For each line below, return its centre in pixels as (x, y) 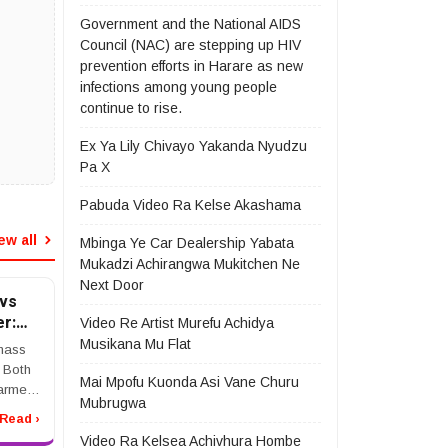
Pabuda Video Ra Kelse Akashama (190, 205)
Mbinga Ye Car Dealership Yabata (187, 243)
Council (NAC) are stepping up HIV (190, 45)
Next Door (112, 285)
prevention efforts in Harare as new (191, 66)
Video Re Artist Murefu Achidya (177, 323)
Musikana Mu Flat (135, 344)
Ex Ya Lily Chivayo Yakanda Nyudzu (193, 146)
